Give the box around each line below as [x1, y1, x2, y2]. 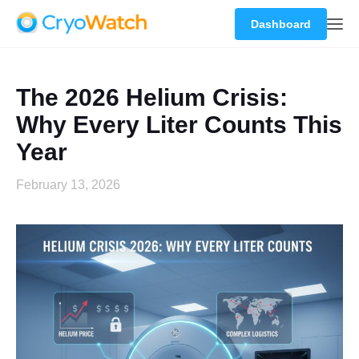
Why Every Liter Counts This [16, 111, 342, 138]
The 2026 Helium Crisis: [16, 84, 288, 111]
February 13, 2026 [16, 178, 120, 192]
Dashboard [251, 18, 311, 30]
